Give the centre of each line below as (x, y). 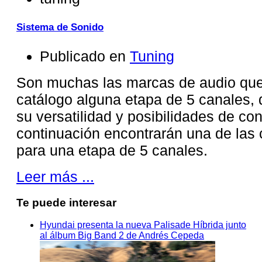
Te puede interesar (66, 202)
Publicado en (83, 56)
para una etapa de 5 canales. (112, 150)
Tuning (152, 56)
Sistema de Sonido (60, 27)
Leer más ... (55, 176)
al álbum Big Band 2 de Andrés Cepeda (122, 236)
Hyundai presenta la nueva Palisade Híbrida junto (143, 225)
